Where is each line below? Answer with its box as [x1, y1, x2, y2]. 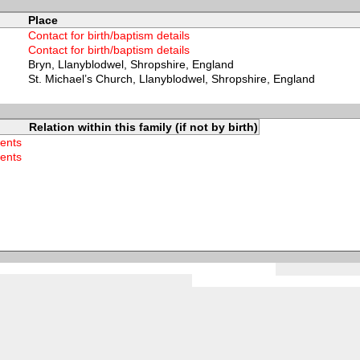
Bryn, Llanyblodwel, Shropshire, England [27, 58, 234, 72]
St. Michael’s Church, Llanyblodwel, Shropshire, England [27, 72, 315, 86]
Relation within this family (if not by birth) [28, 120, 258, 133]
